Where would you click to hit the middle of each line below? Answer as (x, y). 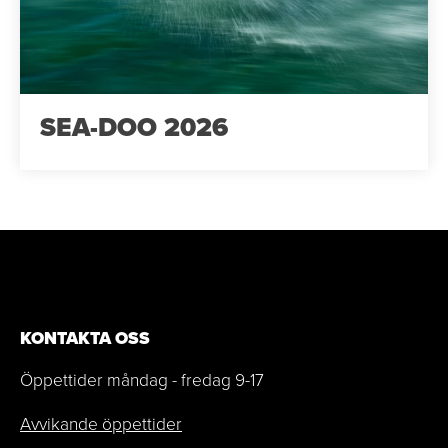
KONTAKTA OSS (85, 338)
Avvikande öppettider (101, 423)
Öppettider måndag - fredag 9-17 (142, 379)
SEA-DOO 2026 (134, 127)
